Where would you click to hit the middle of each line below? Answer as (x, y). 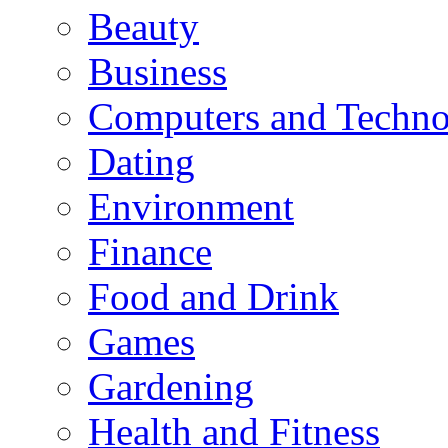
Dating (141, 162)
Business (157, 72)
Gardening (171, 387)
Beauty (143, 27)
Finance (150, 252)
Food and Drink (213, 297)
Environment (191, 207)
